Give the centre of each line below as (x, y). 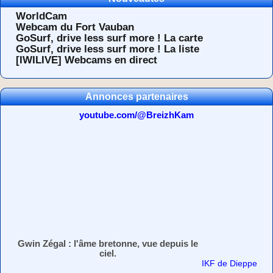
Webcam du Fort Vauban (75, 27)
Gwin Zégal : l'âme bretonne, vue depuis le (108, 244)
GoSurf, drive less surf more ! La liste (108, 49)
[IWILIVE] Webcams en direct (87, 60)
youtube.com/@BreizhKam (136, 115)
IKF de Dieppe (229, 264)
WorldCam (41, 16)
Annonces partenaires (136, 97)
